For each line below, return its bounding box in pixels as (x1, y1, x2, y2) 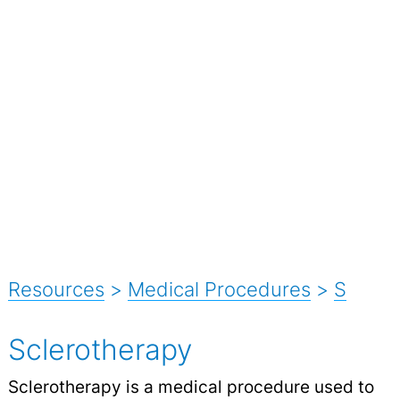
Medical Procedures (127, 277, 311, 301)
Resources (7, 277, 104, 301)
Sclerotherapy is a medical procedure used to (7, 375, 374, 397)
